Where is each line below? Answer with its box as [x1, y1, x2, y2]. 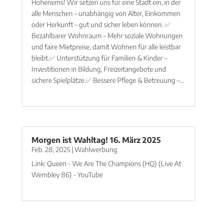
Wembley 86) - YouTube [31, 170, 103, 179]
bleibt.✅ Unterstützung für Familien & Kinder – [31, 53, 167, 62]
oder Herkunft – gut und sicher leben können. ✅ [31, 20, 170, 29]
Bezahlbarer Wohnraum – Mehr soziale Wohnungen [31, 31, 183, 40]
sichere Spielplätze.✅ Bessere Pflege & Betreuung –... [31, 76, 184, 84]
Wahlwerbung [74, 145, 117, 154]
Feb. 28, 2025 [31, 145, 70, 154]
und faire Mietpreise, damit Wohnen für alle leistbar [31, 42, 181, 51]
